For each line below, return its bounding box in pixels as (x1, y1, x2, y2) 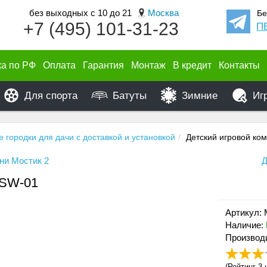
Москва (147, 8, 179, 18)
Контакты (219, 60, 260, 70)
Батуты (113, 90, 147, 101)
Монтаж (131, 60, 166, 70)
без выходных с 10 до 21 (29, 8, 134, 18)
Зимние (182, 90, 218, 101)
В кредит (173, 60, 212, 70)
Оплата (43, 60, 76, 70)
